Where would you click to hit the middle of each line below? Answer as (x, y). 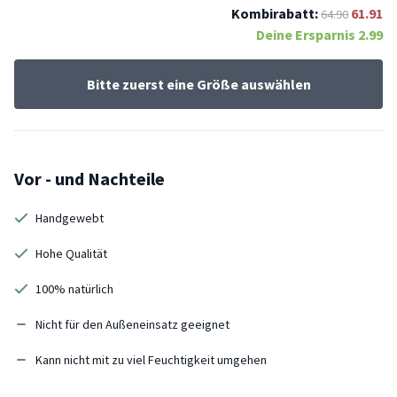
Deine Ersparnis (307, 34)
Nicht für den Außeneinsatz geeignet (132, 324)
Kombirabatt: (275, 13)
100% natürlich (74, 288)
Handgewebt (70, 218)
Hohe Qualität (71, 253)
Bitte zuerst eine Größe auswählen (198, 84)
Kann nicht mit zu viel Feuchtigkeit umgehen (151, 359)
